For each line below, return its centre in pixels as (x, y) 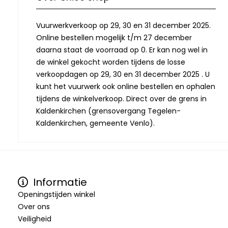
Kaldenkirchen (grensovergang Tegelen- (108, 111)
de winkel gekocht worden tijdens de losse (111, 62)
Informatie (59, 182)
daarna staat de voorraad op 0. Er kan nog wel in (122, 50)
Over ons (34, 206)
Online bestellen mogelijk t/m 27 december (114, 37)
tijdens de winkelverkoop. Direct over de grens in (121, 98)
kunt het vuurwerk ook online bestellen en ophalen (126, 86)
